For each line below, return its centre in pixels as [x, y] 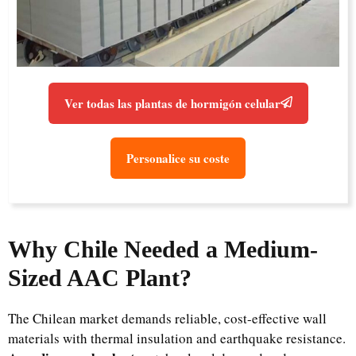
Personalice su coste [178, 158]
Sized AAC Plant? [100, 278]
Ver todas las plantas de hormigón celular [172, 103]
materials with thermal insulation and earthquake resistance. [177, 338]
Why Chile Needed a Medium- [163, 249]
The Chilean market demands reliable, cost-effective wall [167, 318]
